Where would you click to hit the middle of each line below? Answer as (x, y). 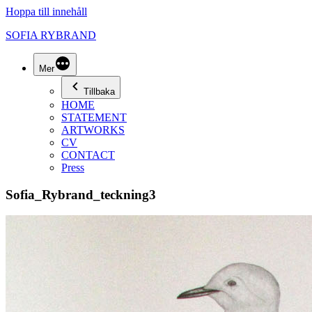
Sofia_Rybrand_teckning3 (81, 194)
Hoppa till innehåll (46, 11)
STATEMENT (94, 117)
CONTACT (88, 155)
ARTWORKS (93, 130)
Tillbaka (99, 92)
